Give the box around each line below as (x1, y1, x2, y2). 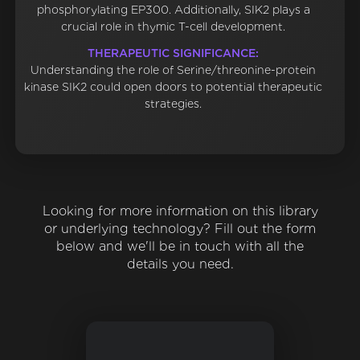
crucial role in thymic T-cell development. (61, 20, 286, 34)
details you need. (126, 256, 234, 272)
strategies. (145, 97, 202, 111)
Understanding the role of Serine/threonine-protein (31, 63, 317, 77)
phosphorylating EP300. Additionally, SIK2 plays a (36, 3, 310, 17)
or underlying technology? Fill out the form (44, 221, 316, 237)
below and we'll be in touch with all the (56, 239, 304, 255)
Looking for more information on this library (42, 203, 318, 219)
